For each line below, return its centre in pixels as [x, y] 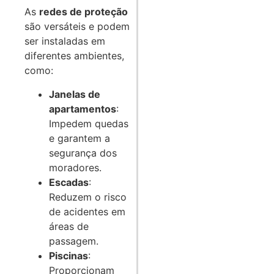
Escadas [69, 182]
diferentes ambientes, [74, 56]
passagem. [74, 241]
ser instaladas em [65, 41]
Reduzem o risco [88, 197]
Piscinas [68, 255]
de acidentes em [87, 211]
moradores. [75, 167]
